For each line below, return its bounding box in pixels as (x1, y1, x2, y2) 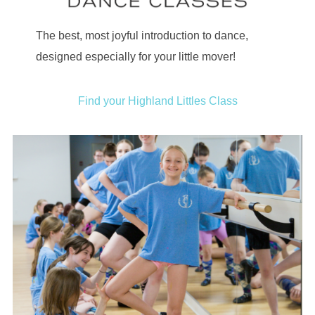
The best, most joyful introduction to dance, (35, 30, 248, 42)
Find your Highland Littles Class (77, 94, 238, 107)
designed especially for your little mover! (35, 51, 236, 63)
